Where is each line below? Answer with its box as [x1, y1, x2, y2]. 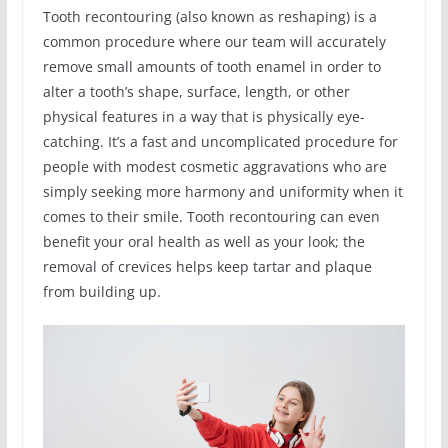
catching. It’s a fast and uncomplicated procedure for [42, 131, 398, 151]
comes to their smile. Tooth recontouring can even [42, 206, 380, 226]
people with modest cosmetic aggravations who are [42, 156, 387, 176]
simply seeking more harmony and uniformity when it [42, 181, 403, 201]
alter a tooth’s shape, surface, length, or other [42, 81, 350, 101]
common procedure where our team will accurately [42, 31, 386, 51]
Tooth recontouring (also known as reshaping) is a [42, 6, 377, 26]
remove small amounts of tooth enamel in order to [42, 56, 381, 76]
